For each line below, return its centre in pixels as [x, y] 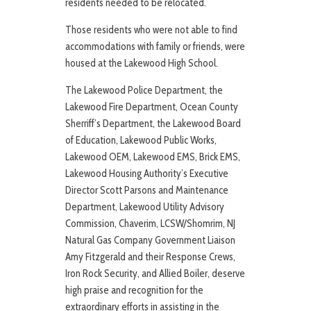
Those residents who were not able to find [151, 30]
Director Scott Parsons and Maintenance [147, 191]
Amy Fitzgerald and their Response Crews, [150, 257]
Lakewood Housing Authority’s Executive [147, 174]
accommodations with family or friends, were [155, 47]
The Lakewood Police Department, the [144, 91]
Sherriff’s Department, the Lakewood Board [153, 124]
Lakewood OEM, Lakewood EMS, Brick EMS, [153, 157]
